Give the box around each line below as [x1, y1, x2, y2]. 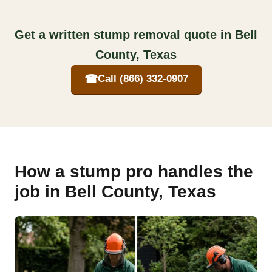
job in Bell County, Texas [15, 182, 216, 201]
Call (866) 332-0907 [97, 73, 188, 85]
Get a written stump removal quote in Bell [15, 27, 257, 41]
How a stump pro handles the [15, 161, 253, 181]
